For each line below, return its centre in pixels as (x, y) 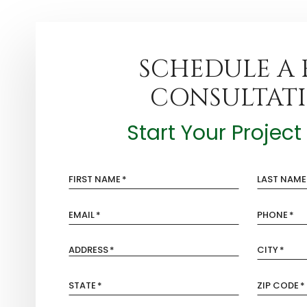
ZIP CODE (278, 285)
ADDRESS (88, 250)
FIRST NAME (95, 179)
